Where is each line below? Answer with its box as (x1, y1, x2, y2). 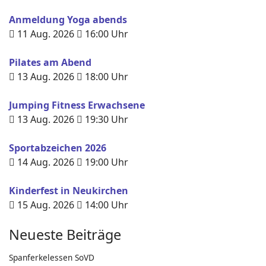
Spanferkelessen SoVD (9, 252, 94, 263)
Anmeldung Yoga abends (9, 13, 127, 26)
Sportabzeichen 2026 (9, 141, 106, 154)
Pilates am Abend (9, 56, 91, 69)
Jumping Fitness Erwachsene (9, 99, 145, 112)
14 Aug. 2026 (17, 156, 74, 169)
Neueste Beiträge (9, 225, 121, 244)
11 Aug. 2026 (17, 27, 74, 40)
